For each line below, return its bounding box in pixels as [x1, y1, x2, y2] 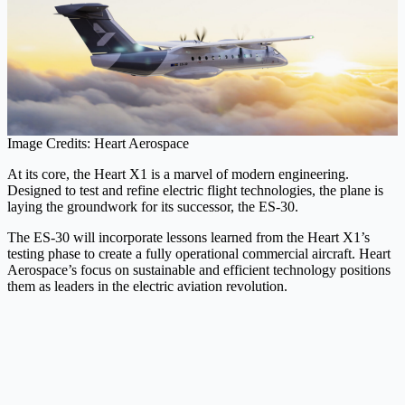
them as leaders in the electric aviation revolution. [7, 278, 287, 295]
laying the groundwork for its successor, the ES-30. [7, 199, 298, 215]
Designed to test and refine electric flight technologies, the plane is [7, 183, 383, 199]
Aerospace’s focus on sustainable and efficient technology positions [7, 262, 391, 278]
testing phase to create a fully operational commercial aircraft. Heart [7, 246, 391, 262]
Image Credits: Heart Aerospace [7, 136, 189, 152]
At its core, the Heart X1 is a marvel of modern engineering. [7, 166, 349, 183]
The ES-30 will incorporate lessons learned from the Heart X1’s [7, 230, 370, 246]
